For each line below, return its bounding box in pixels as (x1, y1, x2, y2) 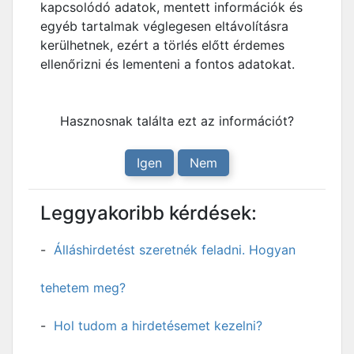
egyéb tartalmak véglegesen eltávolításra (40, 18, 288, 34)
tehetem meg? (40, 280, 126, 296)
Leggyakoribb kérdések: (40, 201, 257, 224)
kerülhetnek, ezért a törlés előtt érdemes (40, 37, 284, 53)
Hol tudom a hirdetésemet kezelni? (54, 318, 262, 333)
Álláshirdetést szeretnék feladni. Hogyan (54, 242, 296, 258)
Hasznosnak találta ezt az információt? (60, 113, 294, 129)
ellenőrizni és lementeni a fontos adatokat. (40, 56, 295, 72)
